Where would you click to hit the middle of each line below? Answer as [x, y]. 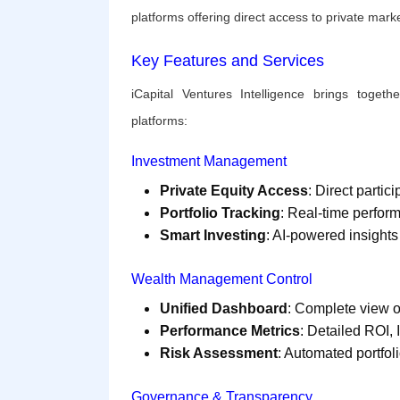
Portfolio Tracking [220, 213]
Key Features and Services [228, 61]
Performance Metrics [230, 331]
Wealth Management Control [222, 279]
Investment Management [209, 162]
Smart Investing [213, 236]
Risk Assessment [219, 354]
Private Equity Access [234, 191]
